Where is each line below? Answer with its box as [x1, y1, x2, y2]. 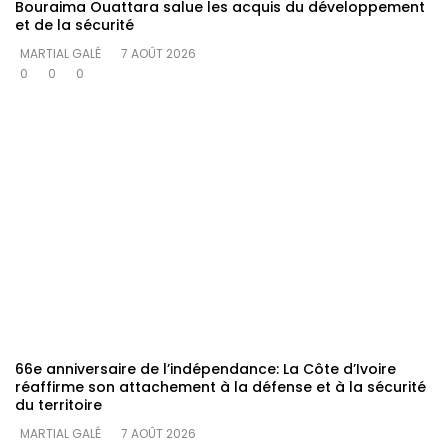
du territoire [15, 395, 102, 416]
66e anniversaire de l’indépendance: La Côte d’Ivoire [15, 359, 396, 380]
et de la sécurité [15, 15, 134, 36]
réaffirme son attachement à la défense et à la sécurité [15, 377, 426, 398]
